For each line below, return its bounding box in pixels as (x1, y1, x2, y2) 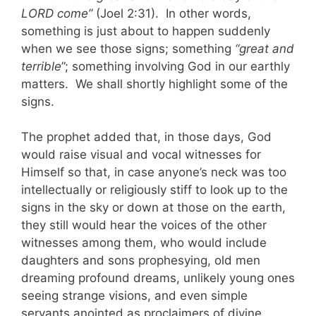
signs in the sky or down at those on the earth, (21, 200, 286, 215)
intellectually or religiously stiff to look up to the (21, 183, 288, 197)
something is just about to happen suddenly (21, 23, 270, 38)
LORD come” (21, 6, 96, 20)
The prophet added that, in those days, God (21, 130, 272, 145)
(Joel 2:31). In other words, (96, 6, 251, 20)
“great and (235, 41, 294, 56)
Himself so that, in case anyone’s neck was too (21, 165, 286, 180)
